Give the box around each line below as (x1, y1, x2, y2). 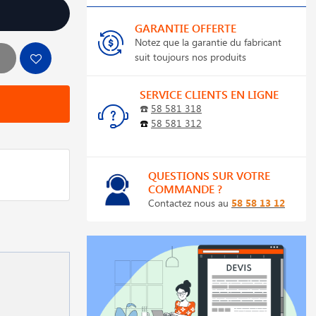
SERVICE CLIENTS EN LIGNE (140, 87, 279, 102)
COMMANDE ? (148, 181, 222, 196)
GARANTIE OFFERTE (135, 20, 236, 35)
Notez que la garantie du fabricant (135, 35, 281, 49)
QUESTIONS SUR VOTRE (148, 168, 270, 183)
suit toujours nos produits (135, 50, 246, 63)
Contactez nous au (148, 196, 231, 209)
